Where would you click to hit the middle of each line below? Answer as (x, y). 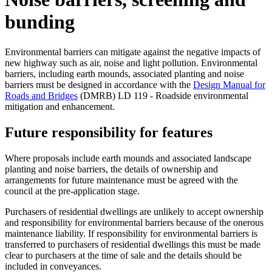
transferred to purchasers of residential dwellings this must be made (133, 244)
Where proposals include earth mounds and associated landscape (128, 158)
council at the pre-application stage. (73, 191)
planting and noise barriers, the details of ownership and (111, 169)
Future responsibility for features (109, 132)
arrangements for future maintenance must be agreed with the (121, 180)
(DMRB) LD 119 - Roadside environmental (163, 95)
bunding (40, 22)
